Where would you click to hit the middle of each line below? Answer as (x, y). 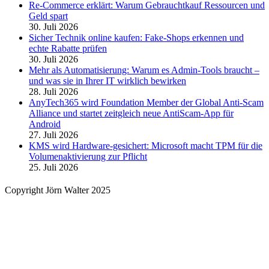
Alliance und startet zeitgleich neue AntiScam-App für (131, 113)
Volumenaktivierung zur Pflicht (88, 156)
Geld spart (48, 16)
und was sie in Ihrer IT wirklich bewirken (107, 80)
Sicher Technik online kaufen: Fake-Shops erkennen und (136, 37)
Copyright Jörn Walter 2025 (58, 190)
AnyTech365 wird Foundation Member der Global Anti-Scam (146, 102)
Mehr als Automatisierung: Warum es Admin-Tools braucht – (144, 70)
